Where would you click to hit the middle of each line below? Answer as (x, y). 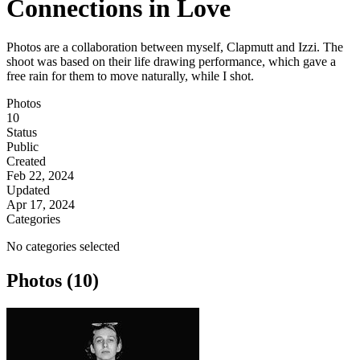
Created (26, 162)
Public (22, 147)
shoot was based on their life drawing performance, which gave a (171, 62)
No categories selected (63, 247)
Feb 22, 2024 (40, 176)
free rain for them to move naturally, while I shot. (130, 76)
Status (22, 133)
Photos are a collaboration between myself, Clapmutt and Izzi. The (175, 47)
